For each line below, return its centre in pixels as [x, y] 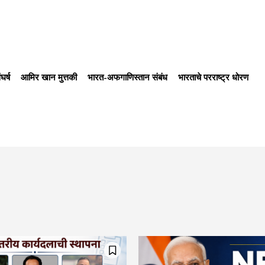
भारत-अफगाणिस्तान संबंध [128, 77]
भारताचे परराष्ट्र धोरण [214, 77]
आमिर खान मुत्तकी [49, 77]
